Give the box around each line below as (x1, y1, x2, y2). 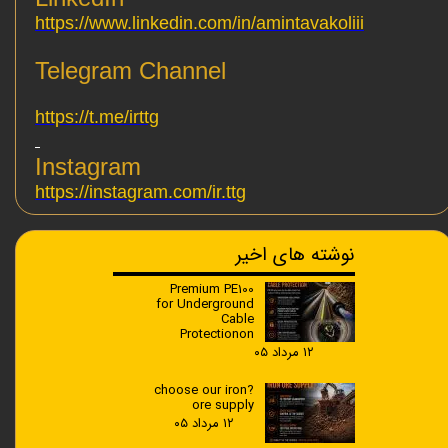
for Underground (156, 294, 255, 316)
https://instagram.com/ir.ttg (35, 182, 246, 203)
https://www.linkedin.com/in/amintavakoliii (35, 13, 364, 34)
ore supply (192, 395, 255, 417)
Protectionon (180, 324, 255, 346)
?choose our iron (154, 380, 248, 402)
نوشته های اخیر (235, 240, 355, 271)
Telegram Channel (35, 57, 226, 85)
